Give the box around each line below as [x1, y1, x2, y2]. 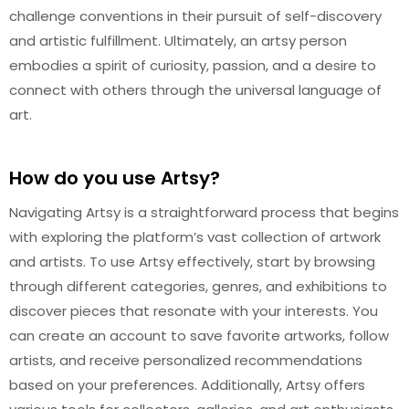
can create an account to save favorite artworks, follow [9, 326, 389, 345]
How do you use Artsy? [9, 165, 220, 191]
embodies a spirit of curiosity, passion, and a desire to [9, 55, 376, 75]
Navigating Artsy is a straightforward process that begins [9, 203, 399, 222]
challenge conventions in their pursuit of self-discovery [9, 5, 382, 26]
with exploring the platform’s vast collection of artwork [9, 227, 381, 246]
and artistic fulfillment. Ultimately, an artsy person [9, 30, 347, 50]
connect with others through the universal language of [9, 79, 382, 100]
